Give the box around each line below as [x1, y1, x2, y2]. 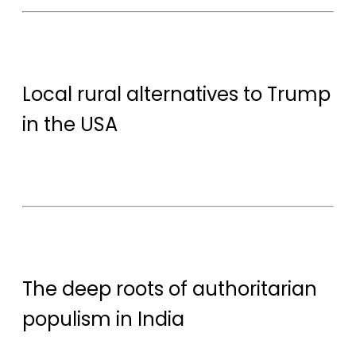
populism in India [22, 306, 184, 333]
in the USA [22, 110, 118, 137]
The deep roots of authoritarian [22, 276, 317, 303]
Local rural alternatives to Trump [22, 80, 331, 107]
